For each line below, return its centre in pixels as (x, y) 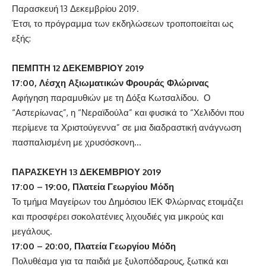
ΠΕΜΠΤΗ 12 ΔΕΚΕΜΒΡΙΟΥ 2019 (78, 68)
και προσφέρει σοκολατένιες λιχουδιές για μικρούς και (118, 216)
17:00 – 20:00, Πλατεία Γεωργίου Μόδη (94, 246)
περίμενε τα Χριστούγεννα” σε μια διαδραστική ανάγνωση (126, 127)
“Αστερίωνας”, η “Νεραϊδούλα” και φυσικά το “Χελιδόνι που (128, 113)
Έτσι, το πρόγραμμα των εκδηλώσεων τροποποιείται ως (123, 23)
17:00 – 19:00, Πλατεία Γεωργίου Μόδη (93, 187)
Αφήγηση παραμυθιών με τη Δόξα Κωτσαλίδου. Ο (111, 98)
